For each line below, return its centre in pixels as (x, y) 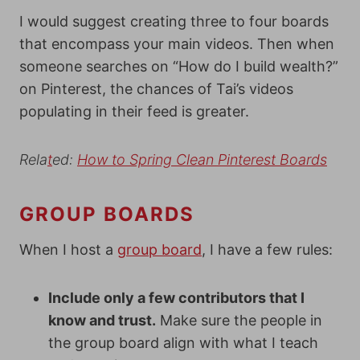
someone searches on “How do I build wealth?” (179, 66)
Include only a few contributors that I (176, 298)
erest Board (281, 160)
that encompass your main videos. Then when (177, 44)
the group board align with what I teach (183, 343)
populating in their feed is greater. (134, 111)
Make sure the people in (239, 320)
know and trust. (102, 320)
